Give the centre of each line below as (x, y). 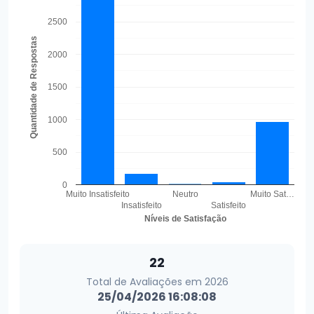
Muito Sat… (272, 194)
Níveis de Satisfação (185, 218)
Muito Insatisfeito (98, 194)
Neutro (185, 194)
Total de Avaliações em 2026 (157, 281)
